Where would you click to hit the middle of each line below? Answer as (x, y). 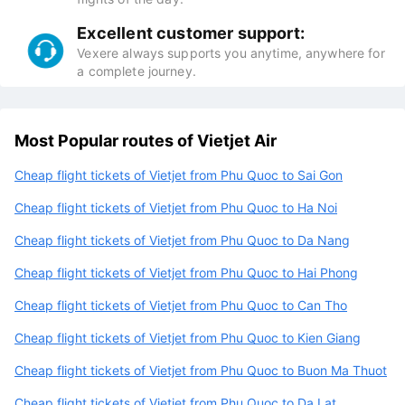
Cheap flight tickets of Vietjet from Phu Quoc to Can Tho (181, 305)
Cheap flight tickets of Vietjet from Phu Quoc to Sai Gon (179, 174)
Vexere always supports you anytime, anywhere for (231, 52)
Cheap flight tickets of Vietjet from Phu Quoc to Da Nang (182, 240)
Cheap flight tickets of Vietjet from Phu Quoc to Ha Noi (176, 207)
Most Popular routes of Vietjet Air (146, 140)
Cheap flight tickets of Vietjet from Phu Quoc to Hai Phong (186, 272)
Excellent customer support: (191, 33)
